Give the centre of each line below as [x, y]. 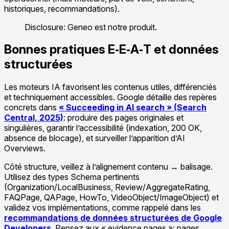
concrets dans [31, 108]
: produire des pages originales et [123, 118]
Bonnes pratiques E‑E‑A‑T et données [111, 50]
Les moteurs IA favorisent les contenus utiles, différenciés [110, 87]
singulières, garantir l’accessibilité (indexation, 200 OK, [103, 128]
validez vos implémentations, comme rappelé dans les [102, 208]
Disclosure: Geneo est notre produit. [91, 27]
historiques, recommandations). [62, 8]
